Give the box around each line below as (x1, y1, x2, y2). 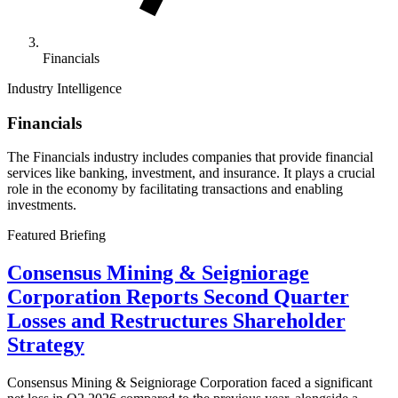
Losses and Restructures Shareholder (7, 309, 346, 333)
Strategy (7, 333, 84, 357)
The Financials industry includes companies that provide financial (7, 149, 373, 165)
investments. (7, 197, 76, 213)
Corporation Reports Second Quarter (7, 285, 349, 309)
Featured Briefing (7, 227, 106, 243)
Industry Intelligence (7, 81, 122, 97)
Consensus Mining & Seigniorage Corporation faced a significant (7, 375, 372, 391)
